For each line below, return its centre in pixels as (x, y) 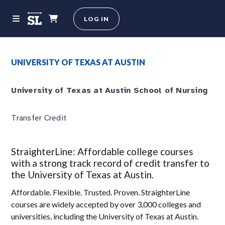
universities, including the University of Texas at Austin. (105, 216)
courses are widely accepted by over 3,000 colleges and (106, 204)
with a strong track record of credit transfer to (110, 163)
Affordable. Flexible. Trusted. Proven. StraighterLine (101, 192)
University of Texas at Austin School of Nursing (109, 90)
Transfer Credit (39, 118)
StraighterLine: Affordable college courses (102, 151)
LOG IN (97, 19)
